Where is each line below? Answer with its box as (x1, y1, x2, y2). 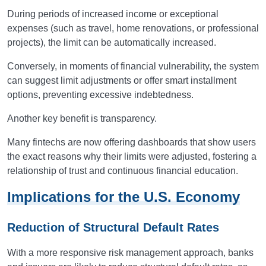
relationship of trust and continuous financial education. (7, 166, 238, 176)
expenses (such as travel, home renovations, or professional (7, 23, 259, 33)
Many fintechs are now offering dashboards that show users (7, 137, 256, 147)
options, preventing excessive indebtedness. (7, 90, 194, 100)
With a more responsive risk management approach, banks (7, 248, 254, 258)
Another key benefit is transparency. (7, 113, 157, 123)
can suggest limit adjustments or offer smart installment (7, 75, 236, 85)
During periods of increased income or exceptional (7, 9, 218, 19)
